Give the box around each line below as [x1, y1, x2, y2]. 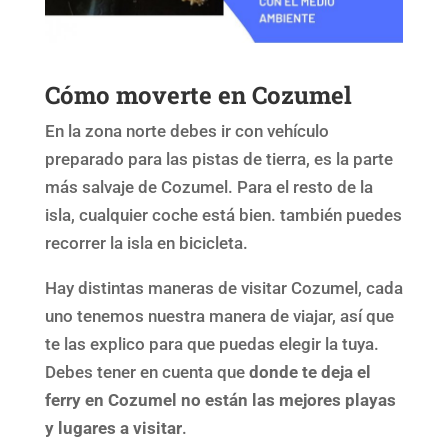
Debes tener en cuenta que [44, 361, 249, 382]
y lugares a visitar [44, 417, 182, 438]
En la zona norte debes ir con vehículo [44, 120, 329, 141]
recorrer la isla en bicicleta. [44, 232, 248, 253]
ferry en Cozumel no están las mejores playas [44, 389, 396, 410]
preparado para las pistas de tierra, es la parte [44, 148, 393, 169]
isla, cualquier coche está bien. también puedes [44, 204, 402, 225]
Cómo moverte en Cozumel [44, 78, 352, 111]
